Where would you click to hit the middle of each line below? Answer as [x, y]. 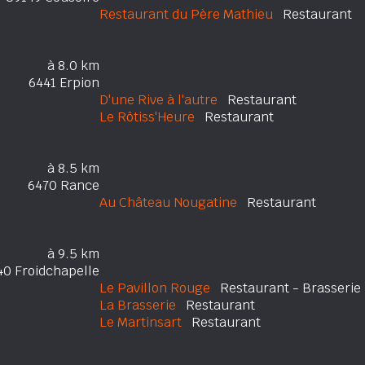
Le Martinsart [141, 322]
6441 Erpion [64, 83]
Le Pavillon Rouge [155, 288]
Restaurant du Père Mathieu [186, 14]
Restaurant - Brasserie [286, 288]
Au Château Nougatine [168, 202]
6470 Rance [64, 185]
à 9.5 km [73, 254]
